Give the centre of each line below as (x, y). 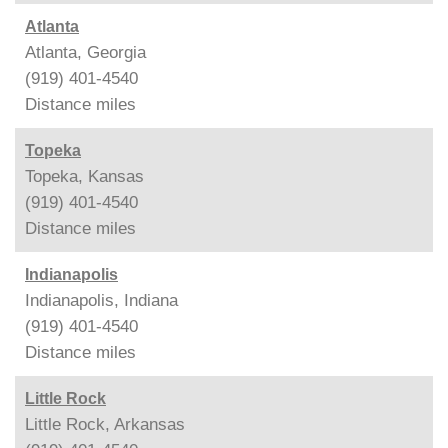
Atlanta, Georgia (85, 52)
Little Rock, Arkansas (105, 424)
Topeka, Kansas (84, 176)
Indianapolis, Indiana (101, 300)
